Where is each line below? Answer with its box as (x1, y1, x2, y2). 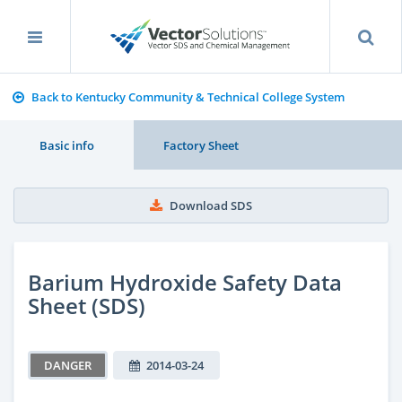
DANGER (44, 356, 92, 373)
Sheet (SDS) (28, 290, 145, 320)
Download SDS (170, 197, 252, 214)
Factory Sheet (162, 136, 239, 153)
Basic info (39, 136, 95, 153)
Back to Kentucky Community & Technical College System (31, 89, 345, 105)
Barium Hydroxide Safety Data (28, 267, 342, 297)
